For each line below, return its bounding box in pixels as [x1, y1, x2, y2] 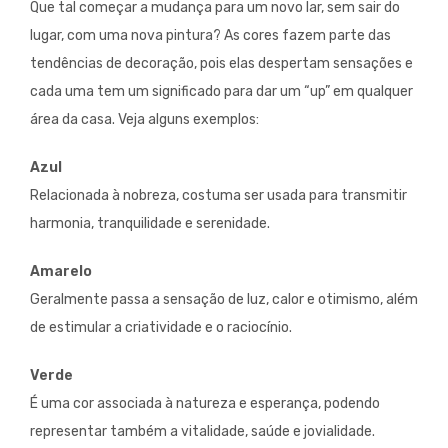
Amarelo [30, 263, 92, 281]
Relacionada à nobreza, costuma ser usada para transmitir [30, 187, 407, 205]
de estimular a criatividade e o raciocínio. [30, 319, 292, 337]
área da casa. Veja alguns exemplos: [30, 111, 259, 129]
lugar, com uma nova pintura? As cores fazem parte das [30, 27, 391, 45]
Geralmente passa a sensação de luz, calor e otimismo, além [30, 291, 418, 309]
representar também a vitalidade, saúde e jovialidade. [30, 423, 375, 441]
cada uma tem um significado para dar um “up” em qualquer [30, 83, 413, 101]
